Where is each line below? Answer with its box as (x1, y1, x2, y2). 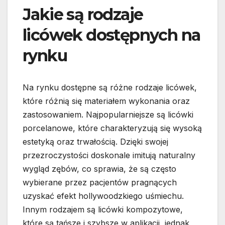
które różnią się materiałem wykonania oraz (23, 96, 190, 106)
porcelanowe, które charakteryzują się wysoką (23, 123, 202, 134)
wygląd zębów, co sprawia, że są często (23, 164, 176, 174)
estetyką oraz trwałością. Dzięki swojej (23, 137, 168, 147)
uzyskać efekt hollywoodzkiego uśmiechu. (23, 191, 184, 201)
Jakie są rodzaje (23, 5, 143, 25)
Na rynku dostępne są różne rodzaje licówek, (23, 82, 197, 93)
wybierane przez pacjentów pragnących (23, 177, 177, 188)
